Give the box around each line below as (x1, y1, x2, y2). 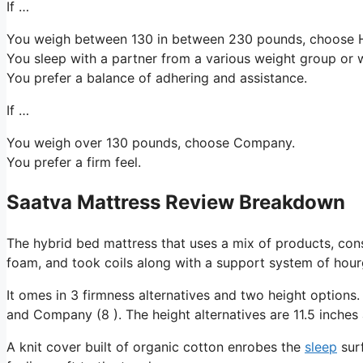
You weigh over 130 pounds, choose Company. (6, 134, 295, 151)
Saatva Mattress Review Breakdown (6, 190, 345, 214)
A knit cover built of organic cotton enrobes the (6, 338, 305, 355)
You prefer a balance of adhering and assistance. (6, 69, 307, 86)
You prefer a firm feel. (6, 153, 141, 170)
